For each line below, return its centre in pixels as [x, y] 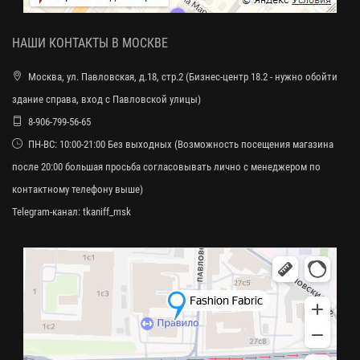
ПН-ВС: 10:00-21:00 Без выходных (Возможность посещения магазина [181, 144]
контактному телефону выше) [78, 189]
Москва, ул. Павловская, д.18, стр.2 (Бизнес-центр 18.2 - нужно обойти [183, 77]
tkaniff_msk [107, 212]
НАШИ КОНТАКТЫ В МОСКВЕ [90, 43]
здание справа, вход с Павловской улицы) [106, 99]
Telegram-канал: [47, 212]
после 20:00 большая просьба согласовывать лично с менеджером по [166, 167]
